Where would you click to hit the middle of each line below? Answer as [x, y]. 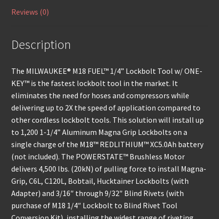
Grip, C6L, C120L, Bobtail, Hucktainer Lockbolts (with [100, 181]
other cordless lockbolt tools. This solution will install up [107, 120]
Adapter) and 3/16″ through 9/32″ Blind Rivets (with [97, 193]
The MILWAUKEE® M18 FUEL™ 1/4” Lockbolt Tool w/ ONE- [107, 71]
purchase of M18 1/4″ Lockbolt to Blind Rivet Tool [94, 206]
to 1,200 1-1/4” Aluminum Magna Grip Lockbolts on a [99, 132]
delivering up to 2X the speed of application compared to [106, 108]
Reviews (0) [30, 11]
